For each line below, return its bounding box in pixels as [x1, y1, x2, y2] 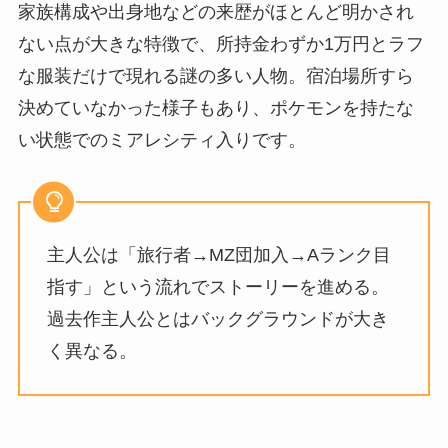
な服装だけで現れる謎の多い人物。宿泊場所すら [17, 66, 414, 87]
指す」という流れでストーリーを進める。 [46, 276, 389, 297]
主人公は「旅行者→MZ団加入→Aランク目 [46, 244, 391, 265]
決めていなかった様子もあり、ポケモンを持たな [17, 98, 414, 119]
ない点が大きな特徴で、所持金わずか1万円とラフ [17, 34, 424, 55]
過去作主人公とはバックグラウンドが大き [46, 308, 389, 329]
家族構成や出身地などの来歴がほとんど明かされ [17, 2, 414, 23]
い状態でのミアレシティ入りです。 [17, 130, 306, 151]
